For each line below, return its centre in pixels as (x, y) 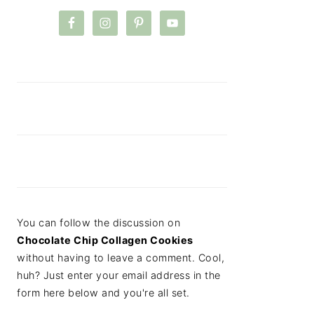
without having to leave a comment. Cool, (121, 257)
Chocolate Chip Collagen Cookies (105, 240)
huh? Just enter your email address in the (119, 275)
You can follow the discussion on (98, 222)
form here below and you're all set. (103, 292)
